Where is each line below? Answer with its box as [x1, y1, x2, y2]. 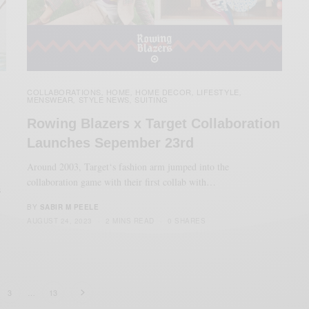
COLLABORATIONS [27, 86, 101, 97]
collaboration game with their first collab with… [27, 175, 217, 188]
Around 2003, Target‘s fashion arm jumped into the [27, 159, 230, 173]
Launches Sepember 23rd [27, 134, 194, 150]
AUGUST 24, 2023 [27, 215, 92, 226]
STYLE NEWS [78, 93, 130, 105]
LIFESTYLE [196, 86, 239, 97]
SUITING [134, 93, 168, 105]
